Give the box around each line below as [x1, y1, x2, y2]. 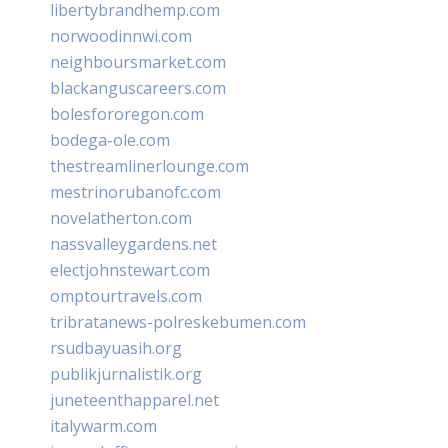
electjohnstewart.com [50, 258, 210, 281]
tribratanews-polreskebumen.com [50, 310, 306, 333]
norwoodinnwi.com [50, 24, 192, 47]
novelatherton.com [50, 206, 192, 229]
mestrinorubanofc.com [50, 180, 221, 203]
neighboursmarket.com [50, 50, 226, 73]
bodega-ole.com [50, 128, 170, 151]
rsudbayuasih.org [50, 336, 182, 359]
